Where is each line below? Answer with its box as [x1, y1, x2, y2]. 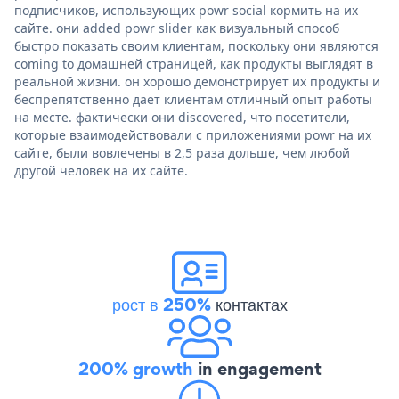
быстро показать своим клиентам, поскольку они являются [14, 37, 379, 54]
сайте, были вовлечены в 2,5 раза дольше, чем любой [14, 143, 350, 161]
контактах [210, 291, 288, 317]
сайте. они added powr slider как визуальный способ [14, 19, 339, 37]
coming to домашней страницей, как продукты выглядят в [14, 54, 373, 72]
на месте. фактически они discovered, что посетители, [14, 108, 350, 126]
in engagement [192, 355, 322, 381]
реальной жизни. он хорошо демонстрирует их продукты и [14, 72, 380, 90]
